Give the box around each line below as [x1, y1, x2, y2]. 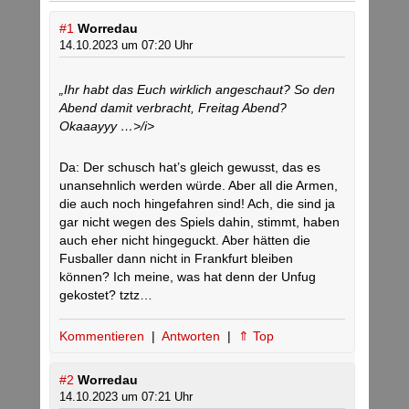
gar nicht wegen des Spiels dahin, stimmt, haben [59, 215, 340, 230]
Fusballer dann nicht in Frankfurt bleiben [59, 251, 293, 267]
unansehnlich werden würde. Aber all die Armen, [59, 178, 338, 194]
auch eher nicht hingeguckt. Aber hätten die [59, 233, 310, 248]
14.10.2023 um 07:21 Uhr [59, 390, 193, 404]
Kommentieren [59, 329, 148, 344]
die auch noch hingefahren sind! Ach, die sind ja [59, 196, 335, 212]
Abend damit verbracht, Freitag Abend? [59, 100, 287, 116]
